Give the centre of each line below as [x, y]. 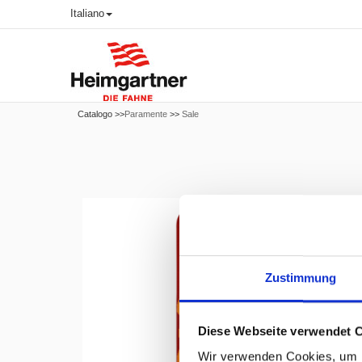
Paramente [146, 114]
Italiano [87, 13]
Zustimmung [301, 278]
